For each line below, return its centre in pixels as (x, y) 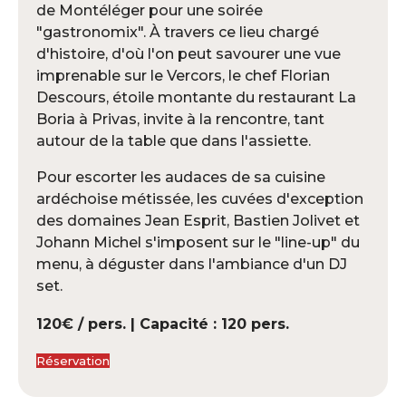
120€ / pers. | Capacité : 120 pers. (163, 324)
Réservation (73, 360)
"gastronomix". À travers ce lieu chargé (178, 32)
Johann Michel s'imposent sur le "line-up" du (198, 242)
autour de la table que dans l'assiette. (174, 140)
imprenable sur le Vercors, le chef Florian (183, 75)
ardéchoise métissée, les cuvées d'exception (200, 198)
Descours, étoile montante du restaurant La (196, 97)
